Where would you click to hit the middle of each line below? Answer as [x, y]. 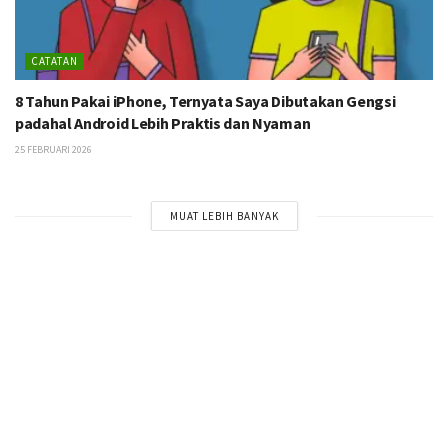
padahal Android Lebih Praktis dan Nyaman [163, 123]
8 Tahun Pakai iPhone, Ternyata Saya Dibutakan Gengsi [205, 101]
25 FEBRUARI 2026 [53, 150]
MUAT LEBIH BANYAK [224, 216]
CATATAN [54, 61]
